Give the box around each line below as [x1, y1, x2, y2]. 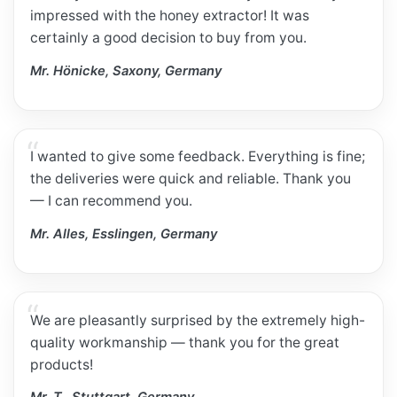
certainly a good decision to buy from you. [30, 29, 307, 47]
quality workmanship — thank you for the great [30, 333, 340, 351]
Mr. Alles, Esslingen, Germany [30, 225, 218, 242]
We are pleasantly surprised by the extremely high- [30, 311, 366, 329]
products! [30, 355, 94, 373]
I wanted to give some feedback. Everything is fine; [30, 148, 366, 166]
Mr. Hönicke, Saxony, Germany [30, 62, 222, 79]
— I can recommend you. [30, 192, 193, 210]
